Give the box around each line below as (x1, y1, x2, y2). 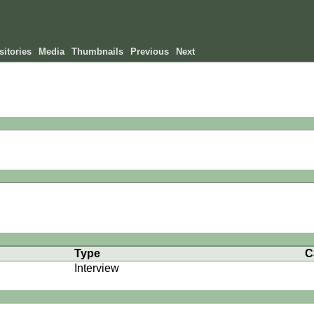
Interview (74, 261, 119, 274)
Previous (130, 46, 170, 57)
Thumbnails (71, 46, 124, 57)
